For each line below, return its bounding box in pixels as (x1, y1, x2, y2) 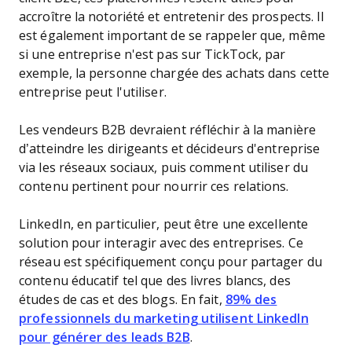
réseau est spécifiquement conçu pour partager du (19, 255, 322, 269)
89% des (225, 293, 277, 306)
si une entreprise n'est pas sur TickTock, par (19, 48, 286, 61)
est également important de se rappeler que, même (19, 29, 325, 42)
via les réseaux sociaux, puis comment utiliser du (19, 161, 308, 174)
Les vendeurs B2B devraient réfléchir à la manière (19, 123, 316, 137)
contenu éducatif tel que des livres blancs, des (19, 274, 291, 288)
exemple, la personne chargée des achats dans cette (19, 67, 330, 80)
